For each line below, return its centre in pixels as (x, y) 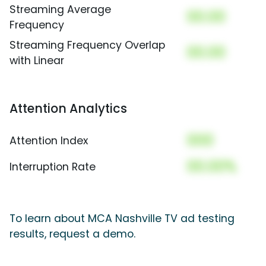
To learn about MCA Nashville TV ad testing (122, 219)
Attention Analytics (68, 109)
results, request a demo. (72, 234)
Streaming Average (60, 10)
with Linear (37, 61)
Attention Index (49, 141)
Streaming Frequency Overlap (87, 45)
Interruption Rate (53, 167)
